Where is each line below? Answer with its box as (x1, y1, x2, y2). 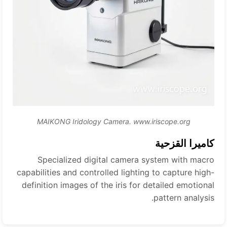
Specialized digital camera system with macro (44, 155, 220, 165)
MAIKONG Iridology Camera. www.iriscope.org (43, 117, 197, 126)
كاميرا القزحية (161, 137, 220, 150)
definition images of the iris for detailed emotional (28, 180, 220, 191)
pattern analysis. (160, 193, 220, 203)
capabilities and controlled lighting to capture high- (23, 167, 220, 178)
